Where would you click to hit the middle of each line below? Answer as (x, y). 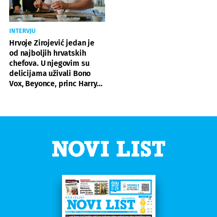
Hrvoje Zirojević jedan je (52, 43)
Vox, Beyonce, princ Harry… (56, 83)
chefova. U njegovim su (49, 63)
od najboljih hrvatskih (48, 53)
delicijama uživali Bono (50, 73)
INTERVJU (23, 31)
